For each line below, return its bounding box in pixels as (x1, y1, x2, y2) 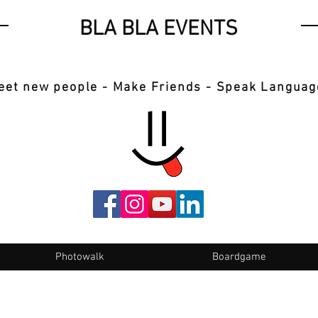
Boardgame (212, 251, 266, 263)
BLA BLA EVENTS (79, 16, 238, 43)
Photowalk (55, 251, 104, 263)
